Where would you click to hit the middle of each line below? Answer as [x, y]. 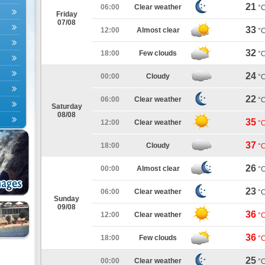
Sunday [67, 199]
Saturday [67, 106]
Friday [67, 14]
